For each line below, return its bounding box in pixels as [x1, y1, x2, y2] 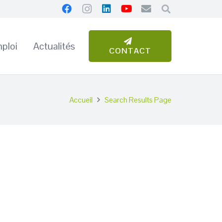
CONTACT [109, 46, 152, 56]
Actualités [33, 40, 75, 53]
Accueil [69, 95, 93, 105]
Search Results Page [105, 95, 171, 105]
